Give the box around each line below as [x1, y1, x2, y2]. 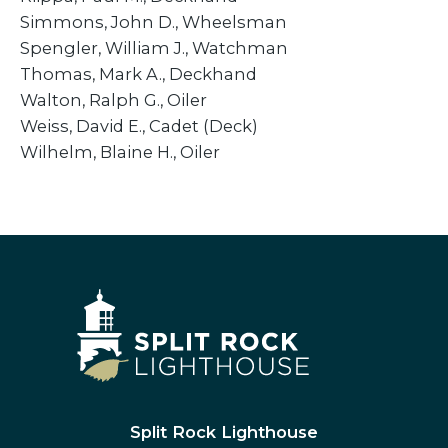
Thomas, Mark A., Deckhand [20, 63, 257, 84]
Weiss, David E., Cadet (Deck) [20, 115, 258, 136]
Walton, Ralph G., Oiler [20, 89, 207, 110]
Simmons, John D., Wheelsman [20, 11, 287, 32]
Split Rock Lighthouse [130, 421, 318, 442]
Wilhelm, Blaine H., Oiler [20, 141, 220, 162]
